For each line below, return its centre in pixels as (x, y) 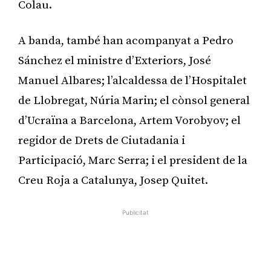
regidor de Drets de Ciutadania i (102, 140)
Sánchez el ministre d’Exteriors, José (115, 60)
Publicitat (135, 212)
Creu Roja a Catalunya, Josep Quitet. (113, 180)
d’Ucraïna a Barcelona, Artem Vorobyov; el (129, 120)
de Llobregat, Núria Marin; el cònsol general (134, 100)
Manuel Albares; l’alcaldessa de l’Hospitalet (132, 80)
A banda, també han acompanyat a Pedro (126, 41)
